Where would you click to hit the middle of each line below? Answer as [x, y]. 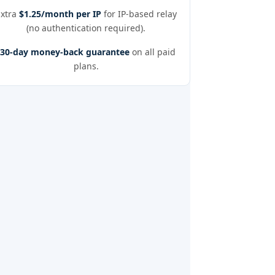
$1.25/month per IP [60, 14]
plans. [86, 66]
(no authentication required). [86, 28]
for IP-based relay [139, 14]
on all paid [153, 52]
